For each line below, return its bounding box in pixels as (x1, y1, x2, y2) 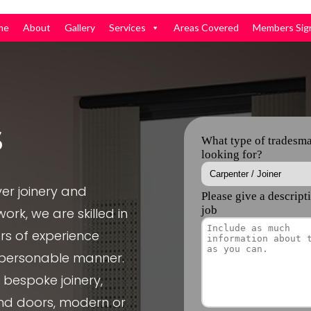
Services (108, 22, 146, 33)
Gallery (64, 22, 95, 33)
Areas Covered (173, 22, 239, 33)
